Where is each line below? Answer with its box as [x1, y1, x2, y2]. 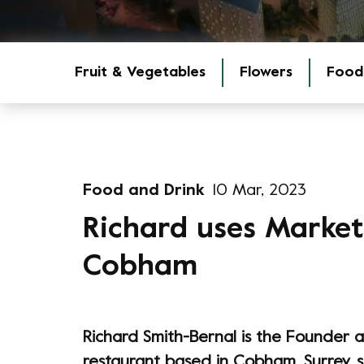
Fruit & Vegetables [75, 66, 206, 80]
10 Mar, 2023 [213, 184, 306, 199]
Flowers [240, 66, 292, 80]
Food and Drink [83, 184, 205, 199]
